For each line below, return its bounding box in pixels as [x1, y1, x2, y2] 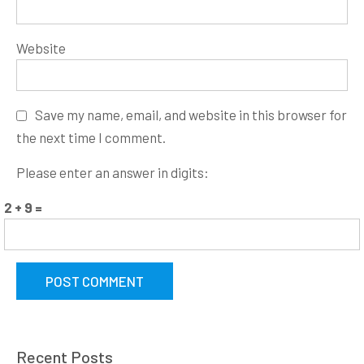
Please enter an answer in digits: [16, 163, 209, 180]
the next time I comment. [16, 128, 166, 145]
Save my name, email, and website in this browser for [35, 106, 347, 123]
